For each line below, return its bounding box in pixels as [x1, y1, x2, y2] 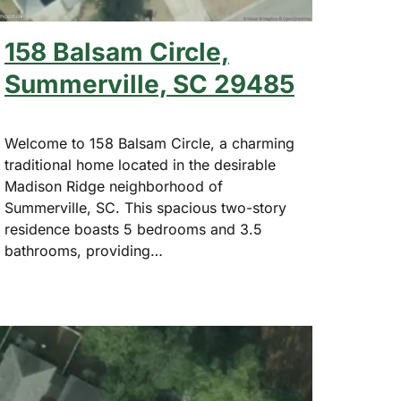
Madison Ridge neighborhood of [4, 177, 223, 196]
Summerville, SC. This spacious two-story [4, 199, 286, 218]
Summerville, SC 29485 [4, 69, 294, 100]
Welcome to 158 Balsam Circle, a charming [4, 134, 294, 153]
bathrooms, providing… [4, 242, 163, 260]
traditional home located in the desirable [4, 156, 276, 175]
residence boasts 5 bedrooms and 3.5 [4, 220, 262, 239]
